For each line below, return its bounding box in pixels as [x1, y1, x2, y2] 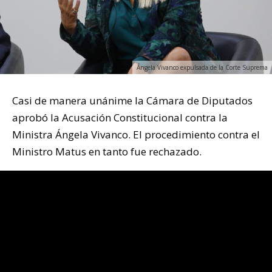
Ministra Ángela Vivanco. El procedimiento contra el [12, 127, 260, 141]
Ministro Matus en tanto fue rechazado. [12, 144, 202, 158]
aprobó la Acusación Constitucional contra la [12, 110, 228, 124]
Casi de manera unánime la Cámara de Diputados [12, 93, 253, 107]
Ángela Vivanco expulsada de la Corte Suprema [137, 63, 268, 72]
